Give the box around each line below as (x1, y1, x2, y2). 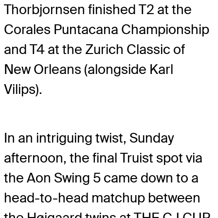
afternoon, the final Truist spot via (4, 149, 202, 167)
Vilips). (4, 80, 42, 98)
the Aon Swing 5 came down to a (4, 169, 199, 187)
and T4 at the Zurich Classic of (4, 40, 185, 58)
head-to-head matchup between (4, 189, 200, 207)
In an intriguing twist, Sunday (4, 129, 174, 147)
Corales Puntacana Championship (4, 20, 209, 38)
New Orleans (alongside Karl (4, 60, 173, 78)
